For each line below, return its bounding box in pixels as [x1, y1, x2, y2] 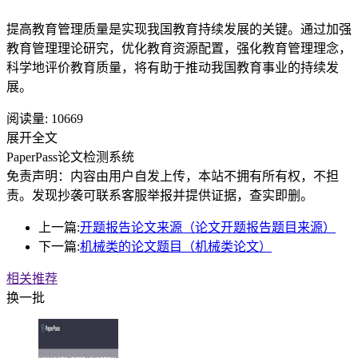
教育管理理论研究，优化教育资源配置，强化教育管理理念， [6, 42, 352, 56]
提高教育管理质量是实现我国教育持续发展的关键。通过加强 [6, 22, 352, 37]
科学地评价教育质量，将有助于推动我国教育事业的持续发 [6, 61, 339, 75]
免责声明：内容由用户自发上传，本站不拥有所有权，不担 [6, 169, 339, 184]
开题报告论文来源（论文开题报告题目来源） [80, 221, 336, 235]
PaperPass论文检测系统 [6, 150, 134, 165]
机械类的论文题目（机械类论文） [80, 240, 272, 254]
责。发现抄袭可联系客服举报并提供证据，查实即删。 [6, 189, 313, 203]
